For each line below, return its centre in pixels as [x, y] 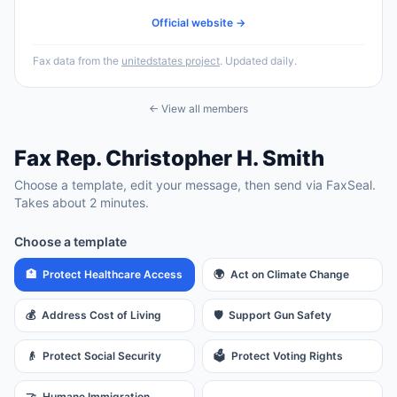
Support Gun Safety [280, 315]
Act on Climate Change [290, 274]
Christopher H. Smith [215, 158]
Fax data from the [76, 61]
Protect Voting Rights [287, 356]
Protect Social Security [102, 356]
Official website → [198, 23]
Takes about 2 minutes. [82, 202]
